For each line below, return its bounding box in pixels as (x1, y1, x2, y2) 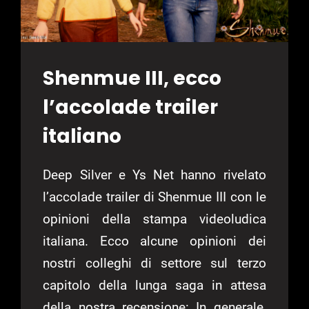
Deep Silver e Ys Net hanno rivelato (43, 166, 266, 183)
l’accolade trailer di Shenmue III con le (43, 188, 266, 205)
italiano (43, 122, 122, 150)
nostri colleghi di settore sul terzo (43, 255, 266, 271)
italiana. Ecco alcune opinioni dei (43, 232, 266, 249)
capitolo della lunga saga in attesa (43, 277, 266, 293)
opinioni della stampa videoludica (43, 210, 266, 227)
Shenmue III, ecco (43, 64, 222, 92)
